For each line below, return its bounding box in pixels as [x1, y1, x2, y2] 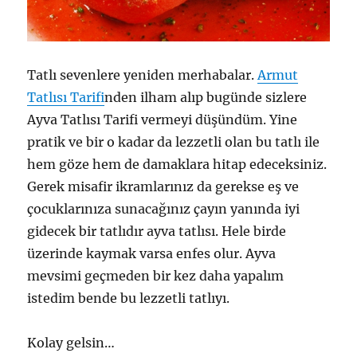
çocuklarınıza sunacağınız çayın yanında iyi [27, 200, 300, 217]
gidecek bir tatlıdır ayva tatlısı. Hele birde [27, 222, 287, 239]
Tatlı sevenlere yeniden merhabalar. [27, 66, 258, 83]
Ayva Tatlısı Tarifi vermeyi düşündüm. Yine [27, 111, 298, 127]
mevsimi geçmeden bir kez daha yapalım [27, 267, 284, 284]
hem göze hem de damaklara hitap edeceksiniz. [27, 155, 328, 172]
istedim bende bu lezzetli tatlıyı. [27, 289, 230, 306]
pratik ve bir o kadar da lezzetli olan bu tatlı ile [27, 133, 320, 150]
